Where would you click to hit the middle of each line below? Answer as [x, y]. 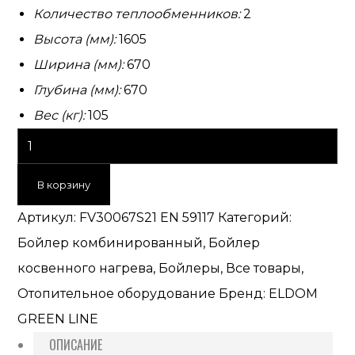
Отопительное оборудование [117, 294]
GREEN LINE [58, 319]
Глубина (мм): [79, 90]
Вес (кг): [61, 115]
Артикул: [49, 218]
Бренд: [244, 294]
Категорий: [255, 218]
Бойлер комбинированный [111, 243]
